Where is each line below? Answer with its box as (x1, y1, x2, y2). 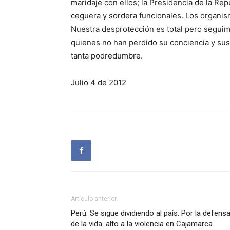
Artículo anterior (71, 195, 117, 202)
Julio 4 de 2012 (71, 78, 126, 87)
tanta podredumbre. (71, 51, 143, 61)
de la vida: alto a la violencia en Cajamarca (71, 219, 213, 228)
